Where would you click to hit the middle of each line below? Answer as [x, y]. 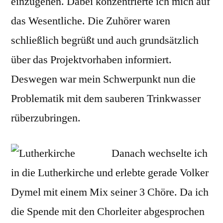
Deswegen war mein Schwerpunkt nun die [103, 79]
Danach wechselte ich [160, 153]
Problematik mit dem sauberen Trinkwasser [106, 99]
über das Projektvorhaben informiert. [91, 60]
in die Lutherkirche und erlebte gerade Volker [110, 173]
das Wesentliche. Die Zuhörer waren [91, 21]
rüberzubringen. [46, 118]
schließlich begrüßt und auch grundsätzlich [105, 40]
